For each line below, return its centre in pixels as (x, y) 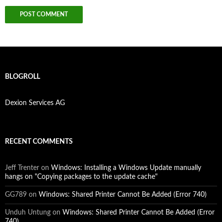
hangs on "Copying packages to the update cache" (81, 177)
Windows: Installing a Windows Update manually (126, 168)
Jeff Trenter (22, 168)
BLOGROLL (23, 77)
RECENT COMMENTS (39, 141)
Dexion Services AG (35, 103)
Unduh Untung (28, 212)
